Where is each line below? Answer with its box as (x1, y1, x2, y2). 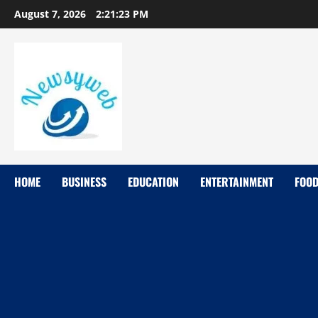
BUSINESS (62, 173, 106, 190)
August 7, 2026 (14, 7, 89, 21)
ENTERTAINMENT (200, 173, 273, 190)
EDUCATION (128, 173, 179, 190)
